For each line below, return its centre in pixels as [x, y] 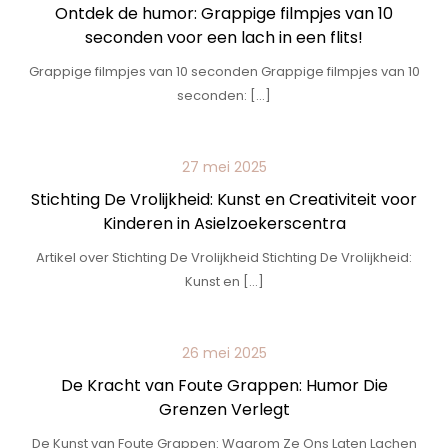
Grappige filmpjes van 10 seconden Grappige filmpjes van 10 [224, 71]
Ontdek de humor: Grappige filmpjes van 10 [224, 13]
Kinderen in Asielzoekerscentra [224, 223]
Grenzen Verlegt [224, 409]
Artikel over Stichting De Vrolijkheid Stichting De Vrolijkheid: [224, 257]
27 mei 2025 [224, 167]
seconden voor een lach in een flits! [224, 37]
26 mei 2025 [224, 353]
